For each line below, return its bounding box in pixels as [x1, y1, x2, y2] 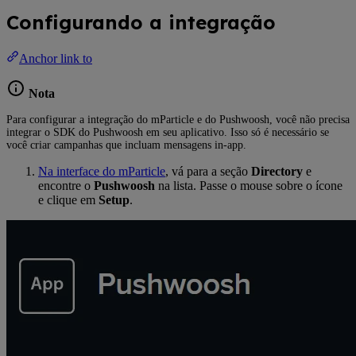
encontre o [38, 179, 94, 193]
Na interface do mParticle [38, 164, 165, 179]
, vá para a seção [165, 164, 251, 179]
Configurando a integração [6, 10, 276, 35]
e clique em [38, 193, 99, 207]
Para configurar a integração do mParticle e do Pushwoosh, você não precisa [6, 114, 350, 126]
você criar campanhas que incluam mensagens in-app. [6, 139, 246, 152]
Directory [251, 164, 303, 179]
